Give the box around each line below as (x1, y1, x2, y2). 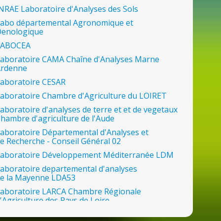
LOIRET (139, 90, 167, 101)
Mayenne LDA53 (15, 172, 75, 183)
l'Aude (92, 113, 114, 124)
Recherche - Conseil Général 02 (6, 136, 121, 147)
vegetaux (144, 104, 178, 115)
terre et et (93, 104, 133, 115)
